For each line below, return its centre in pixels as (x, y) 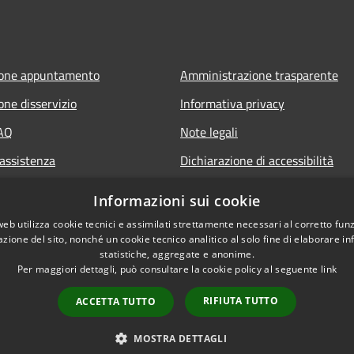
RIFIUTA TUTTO (241, 301)
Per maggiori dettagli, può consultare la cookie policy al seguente (169, 269)
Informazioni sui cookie (177, 201)
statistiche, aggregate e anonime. (177, 254)
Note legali (209, 132)
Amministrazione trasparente (259, 75)
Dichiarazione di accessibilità (257, 160)
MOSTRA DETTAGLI (181, 339)
